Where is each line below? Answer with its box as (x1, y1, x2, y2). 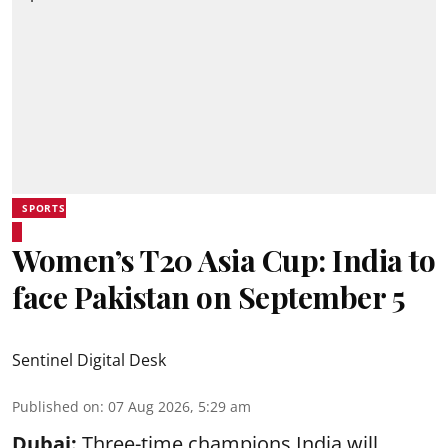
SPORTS (22, 201, 66, 215)
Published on (12, 397, 100, 416)
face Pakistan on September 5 (12, 277, 405, 317)
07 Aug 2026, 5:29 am (108, 397, 251, 416)
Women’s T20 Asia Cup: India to (12, 240, 435, 280)
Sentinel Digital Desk (12, 349, 166, 371)
